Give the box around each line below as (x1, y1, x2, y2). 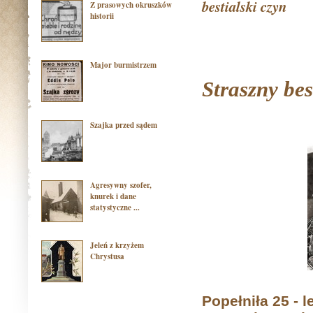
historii (90, 10, 114, 22)
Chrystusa (90, 251, 124, 262)
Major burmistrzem (97, 59, 156, 71)
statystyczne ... (90, 202, 140, 213)
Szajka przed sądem (94, 119, 157, 131)
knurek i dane (90, 191, 136, 202)
